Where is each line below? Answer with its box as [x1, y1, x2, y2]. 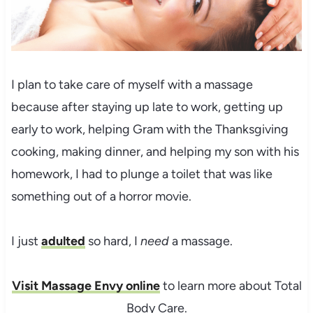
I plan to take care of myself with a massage [10, 77, 253, 93]
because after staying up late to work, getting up [10, 99, 283, 115]
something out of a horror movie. [10, 189, 191, 205]
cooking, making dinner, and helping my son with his [10, 144, 299, 160]
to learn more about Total [159, 278, 302, 294]
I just [10, 233, 41, 249]
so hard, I [85, 233, 140, 249]
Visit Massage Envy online [11, 278, 160, 294]
